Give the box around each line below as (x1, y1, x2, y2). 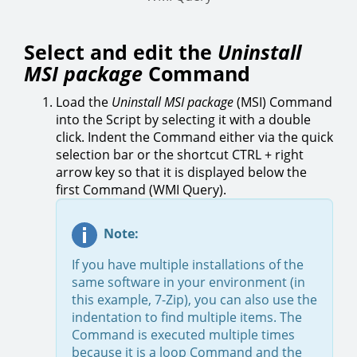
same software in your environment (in (72, 273, 305, 292)
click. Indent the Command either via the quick (56, 128, 333, 147)
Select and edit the (24, 38, 218, 66)
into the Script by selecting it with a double (56, 111, 311, 129)
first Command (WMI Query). (56, 181, 226, 199)
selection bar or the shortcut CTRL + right (56, 146, 304, 164)
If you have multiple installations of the (72, 256, 304, 274)
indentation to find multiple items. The (72, 308, 302, 327)
